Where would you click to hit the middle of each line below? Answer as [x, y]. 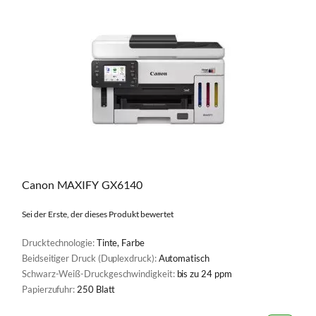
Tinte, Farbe [120, 243]
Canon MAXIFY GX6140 [82, 184]
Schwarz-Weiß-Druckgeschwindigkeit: [99, 274]
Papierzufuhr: [50, 289]
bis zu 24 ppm [204, 274]
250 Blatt [96, 289]
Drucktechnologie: [59, 243]
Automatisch [184, 258]
